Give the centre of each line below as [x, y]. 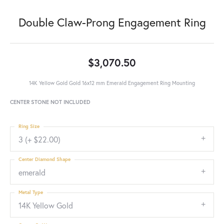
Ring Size [29, 126]
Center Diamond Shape [44, 159]
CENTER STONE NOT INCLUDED [50, 102]
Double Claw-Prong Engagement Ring [112, 22]
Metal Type [31, 192]
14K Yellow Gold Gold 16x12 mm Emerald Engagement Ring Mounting [112, 83]
